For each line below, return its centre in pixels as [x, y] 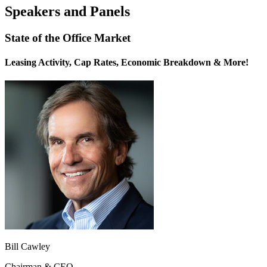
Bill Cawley [27, 247]
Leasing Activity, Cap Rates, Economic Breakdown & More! [127, 62]
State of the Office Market [68, 38]
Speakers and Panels [67, 11]
